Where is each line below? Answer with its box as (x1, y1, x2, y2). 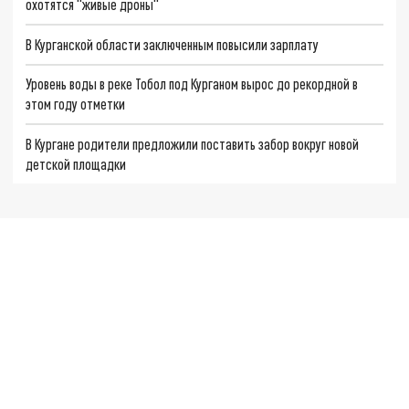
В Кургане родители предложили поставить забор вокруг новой (26, 135, 360, 153)
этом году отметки (26, 95, 126, 113)
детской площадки (26, 155, 127, 173)
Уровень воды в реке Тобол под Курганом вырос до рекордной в (26, 75, 359, 93)
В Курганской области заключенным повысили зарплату (26, 35, 320, 53)
